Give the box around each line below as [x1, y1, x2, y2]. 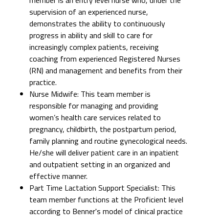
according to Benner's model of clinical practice [29, 205, 183, 217]
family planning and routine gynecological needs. [29, 134, 187, 147]
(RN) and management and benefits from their [29, 64, 182, 76]
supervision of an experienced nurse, [29, 5, 148, 18]
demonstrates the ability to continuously [29, 17, 165, 29]
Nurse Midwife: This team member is [29, 88, 151, 100]
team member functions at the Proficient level [29, 193, 183, 205]
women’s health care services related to [29, 111, 161, 123]
